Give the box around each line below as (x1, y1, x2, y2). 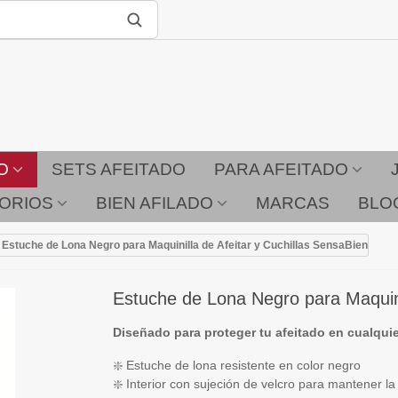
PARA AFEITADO (213, 160, 348, 179)
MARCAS (256, 194, 330, 212)
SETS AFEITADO (51, 160, 186, 179)
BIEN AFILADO (96, 194, 213, 212)
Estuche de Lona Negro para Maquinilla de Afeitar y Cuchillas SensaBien (2, 239, 368, 251)
